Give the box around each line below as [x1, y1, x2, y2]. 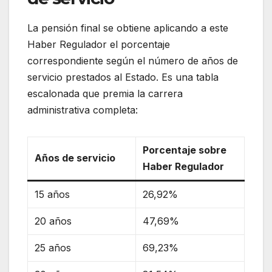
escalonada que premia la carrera [27, 87, 183, 100]
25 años [35, 241, 72, 254]
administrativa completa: [27, 103, 138, 116]
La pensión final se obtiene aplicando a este [27, 21, 228, 34]
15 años [35, 188, 70, 200]
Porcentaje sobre [143, 143, 227, 156]
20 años [35, 214, 72, 227]
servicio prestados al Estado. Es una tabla [27, 70, 219, 83]
